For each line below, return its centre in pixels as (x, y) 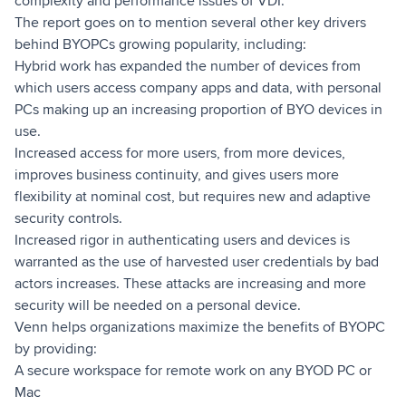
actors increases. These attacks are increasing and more (190, 283)
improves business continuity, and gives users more (177, 174)
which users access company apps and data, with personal (198, 87)
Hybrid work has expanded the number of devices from (188, 66)
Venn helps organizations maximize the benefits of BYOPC (200, 327)
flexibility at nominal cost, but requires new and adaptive (193, 196)
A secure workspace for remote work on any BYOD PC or (193, 370)
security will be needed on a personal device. (158, 305)
